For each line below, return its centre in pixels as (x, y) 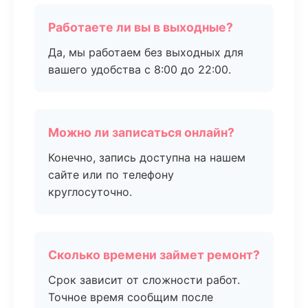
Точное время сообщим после (131, 297)
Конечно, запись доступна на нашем (147, 157)
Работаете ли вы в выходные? (141, 27)
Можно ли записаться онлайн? (141, 132)
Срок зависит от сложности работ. (144, 280)
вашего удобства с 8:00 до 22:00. (140, 69)
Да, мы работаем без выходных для (146, 52)
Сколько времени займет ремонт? (154, 255)
